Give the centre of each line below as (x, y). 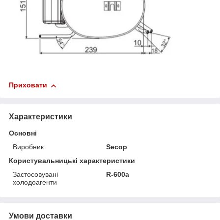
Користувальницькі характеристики (72, 161)
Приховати (28, 85)
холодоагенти (35, 182)
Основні (23, 133)
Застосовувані (35, 175)
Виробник (28, 147)
